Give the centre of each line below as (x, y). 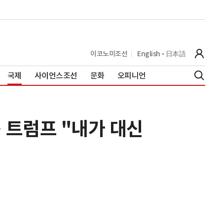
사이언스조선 (56, 75)
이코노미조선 (109, 54)
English (149, 54)
